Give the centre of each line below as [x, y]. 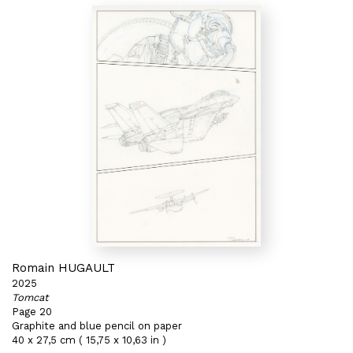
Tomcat [30, 297]
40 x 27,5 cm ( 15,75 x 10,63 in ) [89, 340]
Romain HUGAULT [63, 268]
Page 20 [32, 312]
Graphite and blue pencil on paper [97, 326]
